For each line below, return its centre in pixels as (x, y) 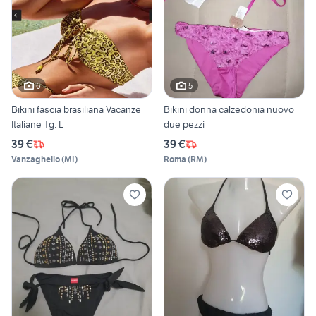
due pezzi (184, 124)
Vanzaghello (36, 159)
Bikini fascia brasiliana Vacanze (76, 110)
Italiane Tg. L (37, 124)
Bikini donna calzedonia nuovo (229, 110)
